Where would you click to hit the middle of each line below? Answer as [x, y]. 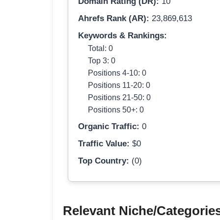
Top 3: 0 [102, 61]
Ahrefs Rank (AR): [114, 19]
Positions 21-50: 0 [119, 97]
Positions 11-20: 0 [119, 85]
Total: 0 [100, 48]
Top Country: [104, 161]
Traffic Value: [104, 144]
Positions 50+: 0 [116, 110]
